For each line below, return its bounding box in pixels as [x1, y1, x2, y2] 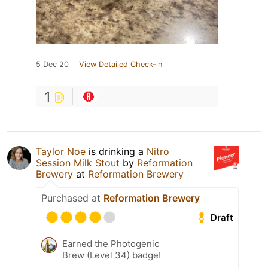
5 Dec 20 [36, 60, 69, 69]
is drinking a [86, 145, 147, 158]
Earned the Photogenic [62, 238, 159, 250]
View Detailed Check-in [79, 60, 162, 69]
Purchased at [41, 192, 103, 205]
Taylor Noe [36, 145, 86, 158]
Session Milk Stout [36, 157, 120, 169]
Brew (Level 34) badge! [62, 249, 161, 261]
